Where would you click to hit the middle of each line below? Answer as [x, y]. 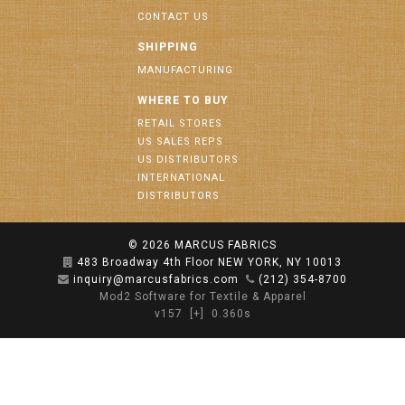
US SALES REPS [180, 141]
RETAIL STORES [180, 123]
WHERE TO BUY [183, 100]
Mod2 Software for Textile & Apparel [202, 297]
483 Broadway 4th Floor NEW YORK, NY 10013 [209, 262]
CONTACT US [173, 17]
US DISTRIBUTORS [188, 160]
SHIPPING [168, 47]
